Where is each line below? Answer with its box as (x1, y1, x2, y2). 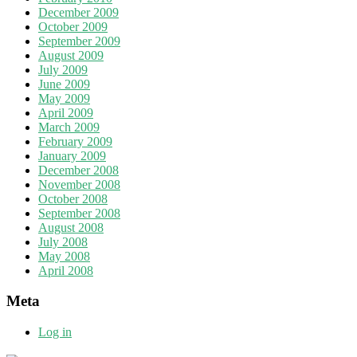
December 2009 (38, 5, 119, 19)
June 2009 (38, 76, 90, 91)
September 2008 (38, 206, 120, 220)
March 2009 (38, 120, 100, 134)
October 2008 (38, 191, 108, 206)
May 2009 (38, 91, 90, 105)
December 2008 (38, 163, 119, 177)
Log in (38, 324, 72, 339)
